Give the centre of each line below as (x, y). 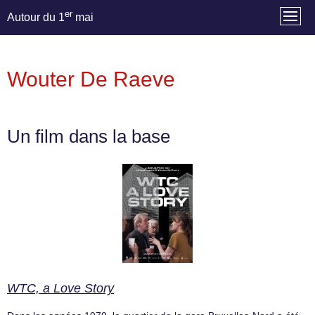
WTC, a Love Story (60, 289)
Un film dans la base (89, 137)
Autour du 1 (36, 18)
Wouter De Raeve (91, 79)
